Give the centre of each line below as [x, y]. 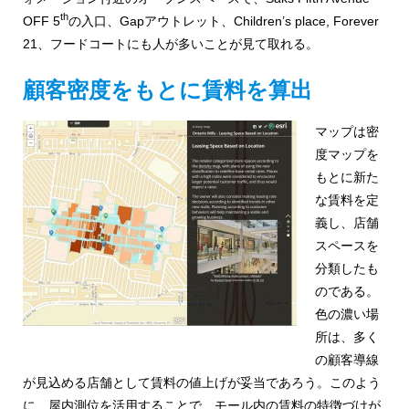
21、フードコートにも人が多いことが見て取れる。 [171, 43]
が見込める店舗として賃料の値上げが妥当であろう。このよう [202, 382]
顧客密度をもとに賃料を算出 [168, 89]
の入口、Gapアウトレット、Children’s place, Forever [224, 21]
